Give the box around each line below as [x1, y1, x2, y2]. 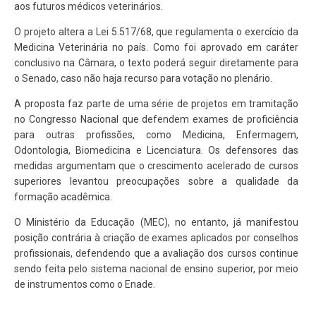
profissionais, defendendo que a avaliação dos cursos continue [14, 248, 298, 260]
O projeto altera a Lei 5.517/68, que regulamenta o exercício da [14, 26, 298, 38]
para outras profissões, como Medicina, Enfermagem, [14, 129, 298, 141]
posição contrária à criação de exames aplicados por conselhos [14, 232, 298, 244]
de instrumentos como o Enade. [14, 279, 155, 291]
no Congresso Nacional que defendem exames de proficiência [14, 114, 298, 126]
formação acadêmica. [14, 191, 112, 203]
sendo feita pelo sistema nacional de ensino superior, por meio [14, 263, 298, 275]
